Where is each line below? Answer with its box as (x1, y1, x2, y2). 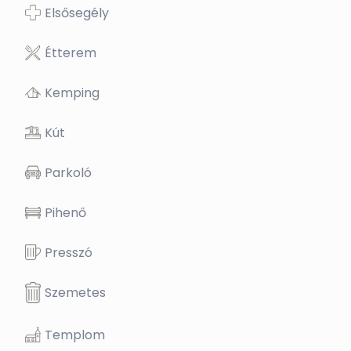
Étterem (45, 44, 96, 62)
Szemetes (45, 284, 106, 302)
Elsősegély (45, 4, 109, 22)
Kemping (45, 84, 100, 102)
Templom (45, 325, 105, 344)
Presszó (45, 244, 92, 262)
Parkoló (45, 164, 92, 182)
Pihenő (45, 204, 86, 222)
